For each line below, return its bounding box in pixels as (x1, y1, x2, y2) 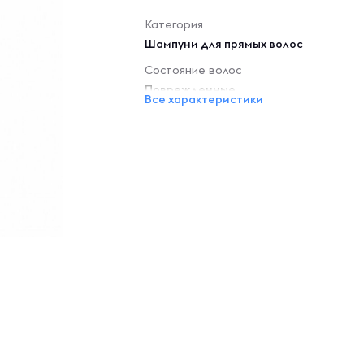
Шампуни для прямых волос (145, 37, 303, 51)
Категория (145, 17, 203, 32)
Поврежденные (145, 82, 236, 97)
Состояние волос (145, 63, 241, 77)
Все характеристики (145, 92, 263, 106)
